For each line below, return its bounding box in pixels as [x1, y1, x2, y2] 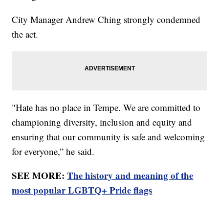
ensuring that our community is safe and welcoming [12, 131, 205, 143]
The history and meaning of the [67, 169, 194, 182]
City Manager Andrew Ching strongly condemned [12, 13, 201, 26]
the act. [12, 28, 42, 41]
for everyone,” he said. [12, 145, 98, 158]
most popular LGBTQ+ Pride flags [12, 183, 153, 197]
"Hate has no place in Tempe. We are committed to [12, 101, 201, 114]
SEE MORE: [12, 169, 67, 182]
